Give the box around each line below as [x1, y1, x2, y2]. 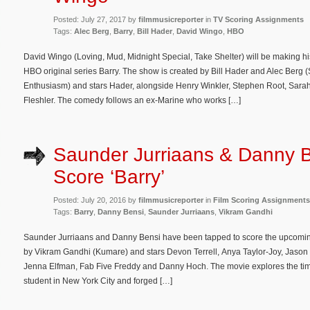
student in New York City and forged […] [24, 275, 172, 286]
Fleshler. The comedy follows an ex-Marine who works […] [24, 95, 241, 106]
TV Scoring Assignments [213, 15, 304, 24]
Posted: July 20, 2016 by [53, 195, 138, 204]
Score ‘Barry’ [53, 165, 165, 188]
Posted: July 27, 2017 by [53, 15, 138, 24]
